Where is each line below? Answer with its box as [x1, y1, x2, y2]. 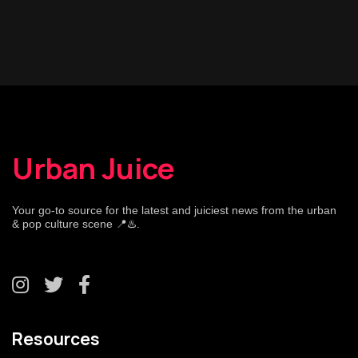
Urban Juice [12, 149, 175, 188]
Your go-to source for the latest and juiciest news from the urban [12, 204, 336, 217]
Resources [12, 328, 100, 350]
